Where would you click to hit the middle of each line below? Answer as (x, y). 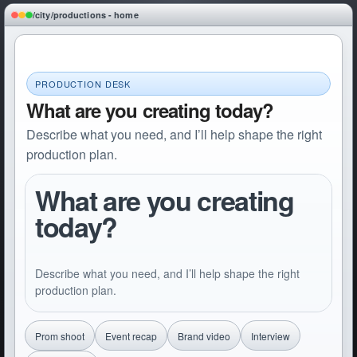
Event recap (131, 335)
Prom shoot (60, 335)
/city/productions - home (86, 15)
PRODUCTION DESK (83, 84)
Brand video (204, 335)
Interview (271, 335)
